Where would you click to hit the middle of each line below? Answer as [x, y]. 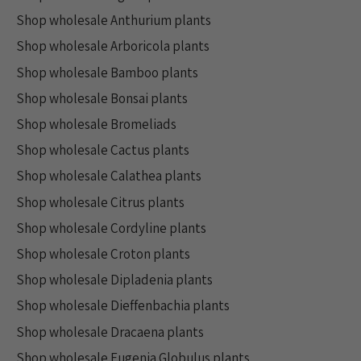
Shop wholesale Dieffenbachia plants [123, 306]
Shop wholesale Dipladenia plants [114, 280]
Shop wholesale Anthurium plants [114, 21]
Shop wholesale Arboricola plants [113, 46]
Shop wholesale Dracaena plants [110, 332]
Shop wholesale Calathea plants [109, 176]
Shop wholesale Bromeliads [96, 124]
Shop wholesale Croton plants [103, 253]
